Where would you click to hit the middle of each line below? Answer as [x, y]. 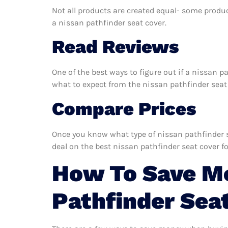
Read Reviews [115, 47]
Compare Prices [124, 109]
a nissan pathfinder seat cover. [109, 23]
